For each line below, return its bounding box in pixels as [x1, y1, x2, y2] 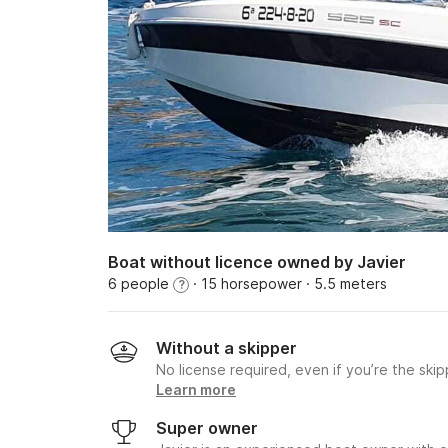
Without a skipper [156, 338, 297, 358]
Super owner [156, 418, 258, 438]
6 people [108, 275, 173, 292]
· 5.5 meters [302, 275, 387, 292]
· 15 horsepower [189, 275, 302, 292]
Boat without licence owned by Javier [108, 252, 406, 272]
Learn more [156, 381, 236, 398]
